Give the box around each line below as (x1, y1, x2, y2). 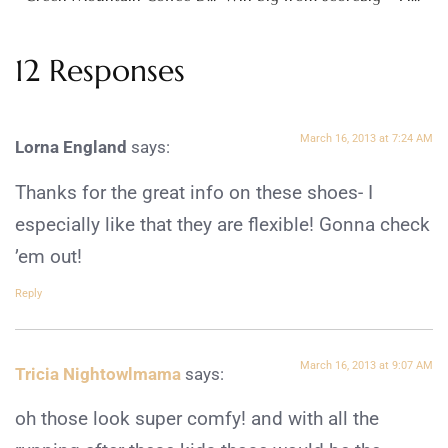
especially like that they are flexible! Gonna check (15, 212, 430, 236)
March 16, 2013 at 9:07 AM (300, 358, 433, 372)
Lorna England (15, 137, 127, 158)
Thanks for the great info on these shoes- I (15, 180, 373, 204)
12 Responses (15, 52, 185, 90)
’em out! (15, 244, 82, 268)
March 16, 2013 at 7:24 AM (300, 132, 433, 146)
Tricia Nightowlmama (15, 363, 181, 384)
